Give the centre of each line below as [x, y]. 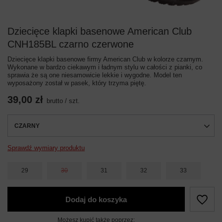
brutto [55, 101]
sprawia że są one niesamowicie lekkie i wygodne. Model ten [95, 75]
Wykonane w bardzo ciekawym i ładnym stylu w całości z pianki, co [105, 67]
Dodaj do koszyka [96, 199]
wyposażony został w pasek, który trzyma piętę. [77, 83]
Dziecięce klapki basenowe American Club [100, 31]
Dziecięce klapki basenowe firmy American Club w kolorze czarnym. [105, 59]
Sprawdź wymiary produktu [46, 148]
